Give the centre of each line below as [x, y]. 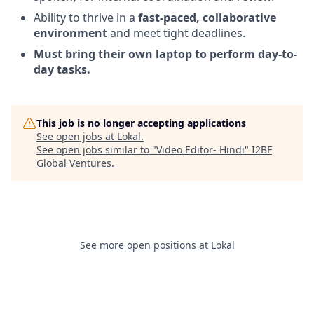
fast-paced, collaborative [207, 18]
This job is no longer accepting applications [141, 123]
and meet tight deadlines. [176, 33]
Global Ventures [74, 163]
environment [70, 33]
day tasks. [62, 69]
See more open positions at [145, 245]
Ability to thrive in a [86, 18]
